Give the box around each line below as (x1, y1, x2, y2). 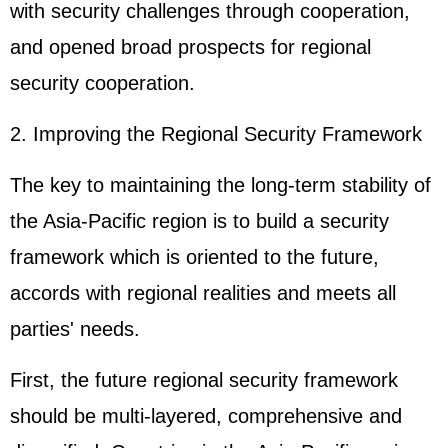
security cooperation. (10, 72, 195, 94)
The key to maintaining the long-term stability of (10, 174, 431, 196)
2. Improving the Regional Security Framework (10, 123, 422, 145)
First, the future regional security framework (10, 369, 398, 391)
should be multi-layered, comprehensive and (10, 405, 402, 427)
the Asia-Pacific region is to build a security (10, 210, 389, 232)
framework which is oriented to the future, (10, 246, 379, 268)
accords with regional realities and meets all (10, 282, 396, 304)
